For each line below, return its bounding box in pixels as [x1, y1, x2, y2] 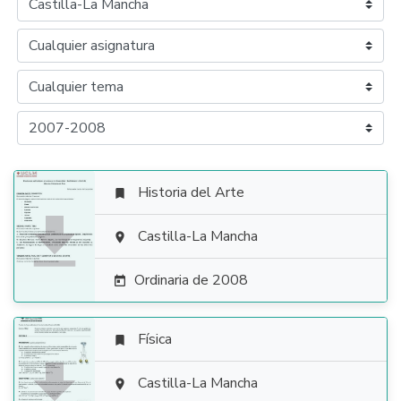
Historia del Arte [138, 183, 244, 202]
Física [138, 329, 172, 349]
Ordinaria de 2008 [134, 270, 248, 290]
